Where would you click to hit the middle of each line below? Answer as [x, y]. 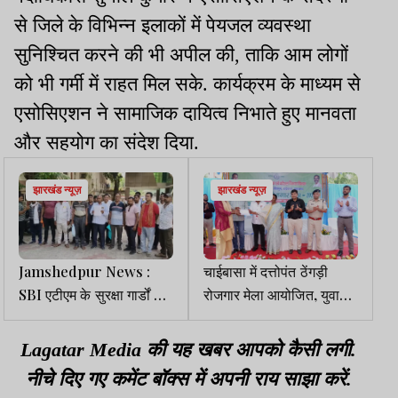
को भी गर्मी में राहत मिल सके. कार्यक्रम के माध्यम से [187, 84]
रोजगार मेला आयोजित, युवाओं [278, 295]
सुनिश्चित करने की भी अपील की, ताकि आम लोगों [181, 55]
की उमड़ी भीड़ [239, 318]
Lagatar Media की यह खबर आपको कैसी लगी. [188, 350]
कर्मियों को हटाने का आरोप [85, 341]
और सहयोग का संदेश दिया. [107, 143]
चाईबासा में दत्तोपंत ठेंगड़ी [266, 271]
